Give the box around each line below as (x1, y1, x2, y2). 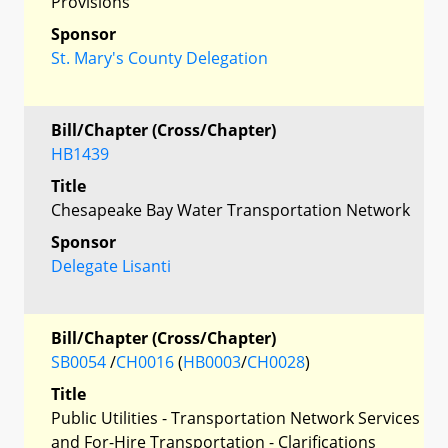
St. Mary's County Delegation (51, 46, 268, 69)
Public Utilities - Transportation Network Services (51, 406, 420, 429)
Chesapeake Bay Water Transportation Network (51, 198, 410, 221)
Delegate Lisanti (51, 254, 171, 277)
